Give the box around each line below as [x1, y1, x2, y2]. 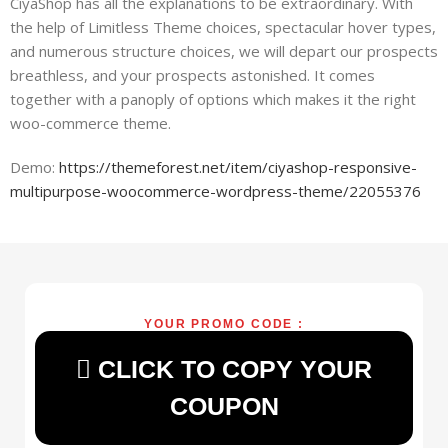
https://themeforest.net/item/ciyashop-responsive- [59, 157, 418, 177]
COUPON [169, 392, 279, 420]
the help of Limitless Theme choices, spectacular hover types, [10, 17, 437, 37]
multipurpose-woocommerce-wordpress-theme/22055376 [10, 181, 422, 201]
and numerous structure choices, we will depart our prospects [10, 41, 439, 61]
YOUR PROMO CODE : [143, 317, 305, 331]
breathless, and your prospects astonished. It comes [10, 65, 376, 85]
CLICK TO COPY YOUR [91, 355, 372, 383]
